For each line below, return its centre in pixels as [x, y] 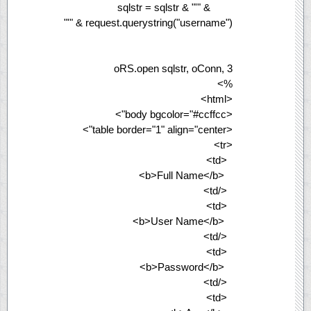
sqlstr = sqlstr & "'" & [164, 7]
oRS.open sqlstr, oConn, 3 [173, 68]
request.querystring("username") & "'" [159, 23]
